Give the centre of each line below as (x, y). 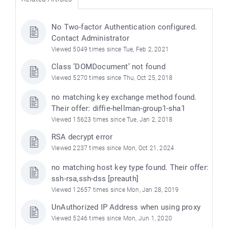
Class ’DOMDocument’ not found (108, 67)
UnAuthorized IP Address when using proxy (126, 207)
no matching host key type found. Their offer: (130, 168)
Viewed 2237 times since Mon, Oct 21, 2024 (113, 148)
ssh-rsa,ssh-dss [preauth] (95, 179)
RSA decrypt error (82, 137)
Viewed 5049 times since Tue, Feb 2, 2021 (110, 50)
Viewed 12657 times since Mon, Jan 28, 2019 (115, 190)
